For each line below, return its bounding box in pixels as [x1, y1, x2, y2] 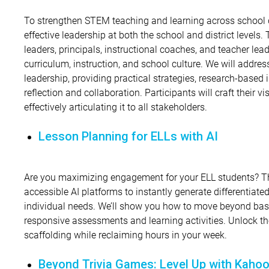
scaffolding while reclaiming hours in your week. [24, 228, 227, 241]
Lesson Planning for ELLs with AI [38, 129, 218, 144]
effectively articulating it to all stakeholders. [24, 100, 207, 113]
